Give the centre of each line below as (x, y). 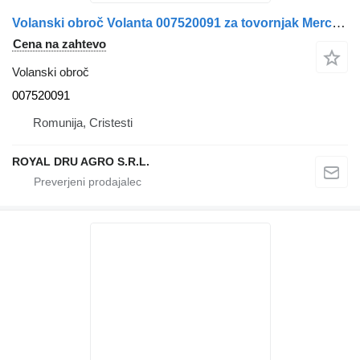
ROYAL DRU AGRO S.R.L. (81, 161)
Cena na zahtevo (59, 43)
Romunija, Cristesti (83, 122)
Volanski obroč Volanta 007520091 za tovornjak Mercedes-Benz (339, 22)
